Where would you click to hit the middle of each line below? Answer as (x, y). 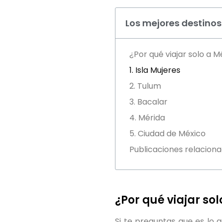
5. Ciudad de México (167, 134)
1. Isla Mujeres (155, 70)
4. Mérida (147, 118)
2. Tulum (145, 86)
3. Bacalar (148, 102)
